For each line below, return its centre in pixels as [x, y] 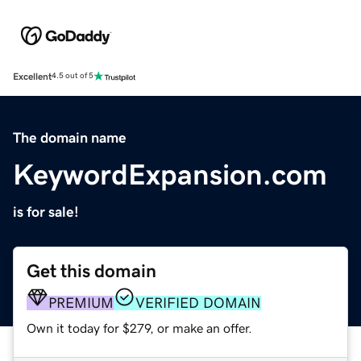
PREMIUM [81, 303]
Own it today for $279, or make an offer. [139, 328]
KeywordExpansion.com [170, 174]
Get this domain [91, 271]
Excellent [32, 76]
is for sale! [46, 212]
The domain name [70, 137]
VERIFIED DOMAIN [198, 303]
